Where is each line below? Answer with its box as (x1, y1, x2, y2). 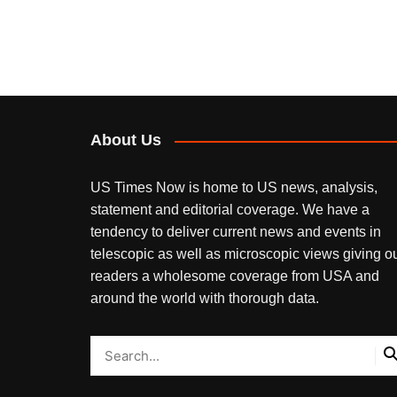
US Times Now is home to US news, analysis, (90, 180, 378, 196)
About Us (90, 131, 161, 150)
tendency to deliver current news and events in (90, 224, 381, 240)
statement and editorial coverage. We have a (90, 202, 370, 218)
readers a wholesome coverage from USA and (90, 269, 379, 284)
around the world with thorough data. (90, 291, 319, 307)
